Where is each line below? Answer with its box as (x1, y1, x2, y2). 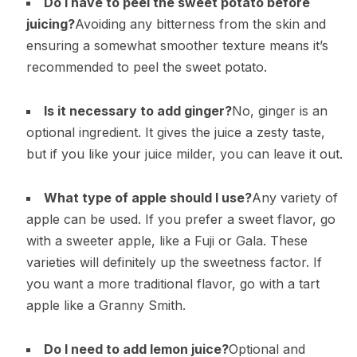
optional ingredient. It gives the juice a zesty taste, (25, 124, 325, 141)
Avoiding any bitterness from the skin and (74, 16, 326, 33)
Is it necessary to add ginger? (43, 103, 232, 120)
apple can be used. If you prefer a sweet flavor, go (25, 211, 335, 228)
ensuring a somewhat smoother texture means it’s (25, 37, 328, 54)
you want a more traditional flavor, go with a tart (25, 276, 320, 292)
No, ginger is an (231, 103, 328, 120)
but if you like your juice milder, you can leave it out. (25, 146, 343, 163)
